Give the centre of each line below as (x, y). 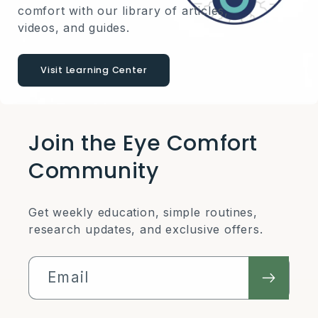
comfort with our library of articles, (123, 11)
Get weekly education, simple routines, (143, 213)
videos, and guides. (74, 28)
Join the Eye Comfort (143, 144)
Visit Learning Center (94, 70)
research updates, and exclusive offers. (146, 230)
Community (94, 171)
